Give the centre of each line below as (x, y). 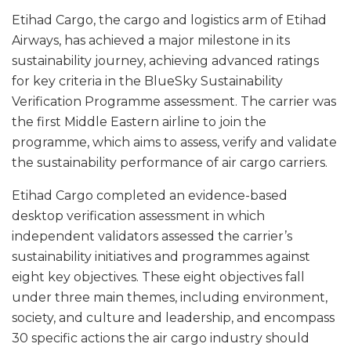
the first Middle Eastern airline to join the (139, 122)
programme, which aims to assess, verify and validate (174, 143)
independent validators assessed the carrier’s (152, 237)
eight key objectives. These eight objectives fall (158, 277)
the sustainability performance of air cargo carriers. (170, 163)
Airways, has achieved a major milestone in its (151, 41)
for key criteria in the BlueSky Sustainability (147, 81)
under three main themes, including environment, (170, 298)
